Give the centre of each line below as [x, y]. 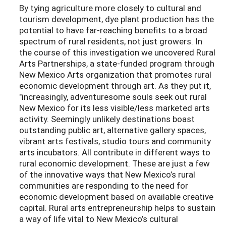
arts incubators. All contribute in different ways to [115, 152]
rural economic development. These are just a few [115, 163]
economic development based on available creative [116, 197]
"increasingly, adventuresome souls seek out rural [113, 97]
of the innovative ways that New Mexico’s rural [107, 175]
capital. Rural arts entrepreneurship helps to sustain [117, 208]
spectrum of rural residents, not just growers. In [111, 41]
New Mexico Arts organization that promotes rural [115, 75]
